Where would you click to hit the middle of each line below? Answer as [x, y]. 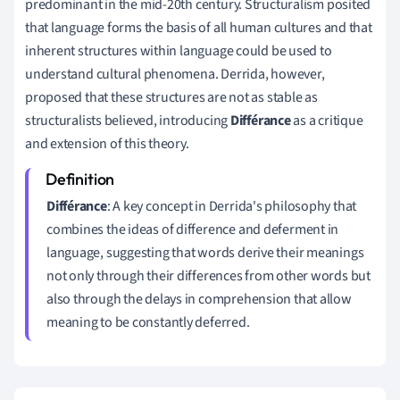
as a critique [327, 120]
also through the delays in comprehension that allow [199, 299]
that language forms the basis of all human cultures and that [199, 27]
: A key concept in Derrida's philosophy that [232, 206]
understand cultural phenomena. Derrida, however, [175, 74]
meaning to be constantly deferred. [148, 322]
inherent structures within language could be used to [179, 50]
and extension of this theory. [107, 143]
